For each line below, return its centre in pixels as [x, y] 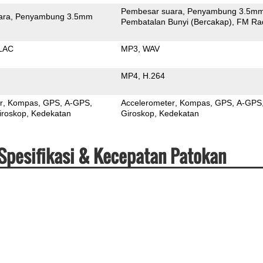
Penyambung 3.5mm [54, 16]
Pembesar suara [152, 11]
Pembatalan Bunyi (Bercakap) [177, 21]
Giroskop [138, 113]
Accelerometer [148, 102]
